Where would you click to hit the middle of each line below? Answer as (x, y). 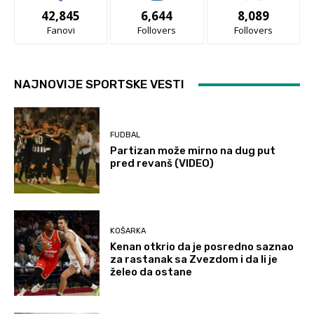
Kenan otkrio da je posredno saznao (202, 247)
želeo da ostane (151, 272)
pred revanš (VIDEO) (162, 163)
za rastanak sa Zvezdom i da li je (194, 260)
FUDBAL (125, 135)
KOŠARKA (128, 231)
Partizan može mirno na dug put (193, 150)
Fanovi (61, 30)
